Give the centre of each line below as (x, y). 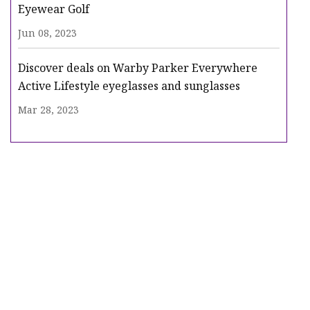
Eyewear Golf (54, 9)
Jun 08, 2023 (47, 33)
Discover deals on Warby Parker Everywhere (138, 68)
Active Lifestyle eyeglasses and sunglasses (129, 86)
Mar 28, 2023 (48, 110)
